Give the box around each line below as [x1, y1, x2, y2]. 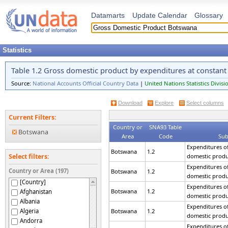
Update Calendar [132, 11, 187, 19]
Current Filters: [9, 113, 57, 122]
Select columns [186, 99, 224, 106]
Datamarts [91, 11, 125, 19]
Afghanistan [19, 187, 52, 195]
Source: [11, 79, 33, 88]
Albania [19, 197, 40, 205]
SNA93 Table [149, 123, 182, 131]
